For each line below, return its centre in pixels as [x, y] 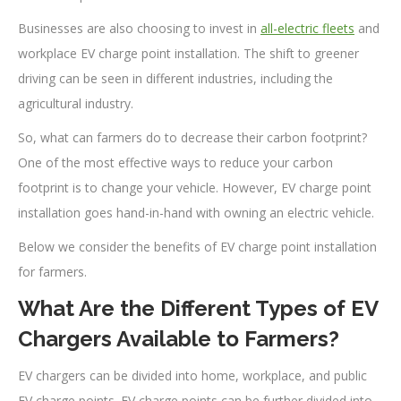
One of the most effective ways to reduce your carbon [175, 163]
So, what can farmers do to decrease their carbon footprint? [192, 138]
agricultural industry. [76, 104]
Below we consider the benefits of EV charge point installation [197, 247]
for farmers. [52, 272]
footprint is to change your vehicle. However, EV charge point [195, 188]
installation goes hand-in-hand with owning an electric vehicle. [196, 213]
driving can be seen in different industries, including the [175, 79]
